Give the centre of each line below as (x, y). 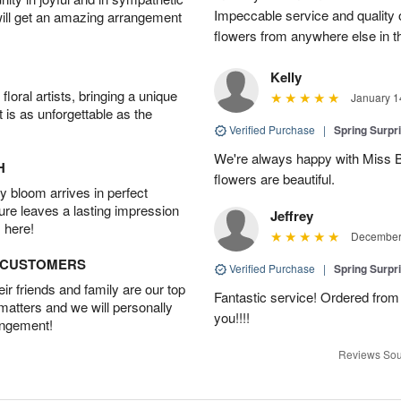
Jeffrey (292, 215)
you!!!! (232, 317)
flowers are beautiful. (274, 178)
